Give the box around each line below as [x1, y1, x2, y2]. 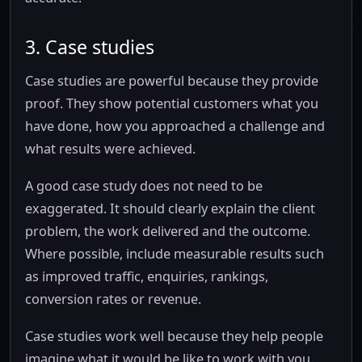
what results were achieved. [25, 140, 196, 158]
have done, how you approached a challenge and [25, 117, 325, 135]
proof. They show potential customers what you [25, 95, 318, 112]
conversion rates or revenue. [25, 290, 201, 308]
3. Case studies [25, 34, 154, 60]
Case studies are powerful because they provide [25, 72, 318, 90]
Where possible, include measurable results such [25, 245, 324, 263]
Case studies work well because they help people [25, 327, 323, 345]
